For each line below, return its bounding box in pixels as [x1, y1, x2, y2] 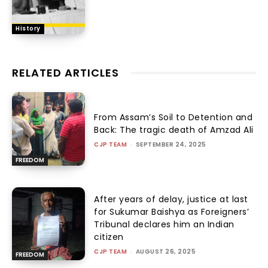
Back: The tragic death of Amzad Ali [94, 123, 254, 136]
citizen [94, 231, 124, 243]
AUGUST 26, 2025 [135, 247, 196, 257]
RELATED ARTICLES [12, 65, 119, 81]
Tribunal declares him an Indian [94, 218, 234, 231]
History [16, 24, 41, 33]
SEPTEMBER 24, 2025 [135, 139, 206, 149]
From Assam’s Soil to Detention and [94, 111, 253, 123]
